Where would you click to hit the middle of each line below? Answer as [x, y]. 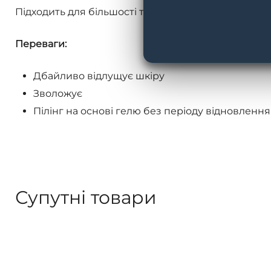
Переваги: [41, 44]
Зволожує [58, 93]
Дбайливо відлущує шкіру [99, 76]
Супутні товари [86, 197]
